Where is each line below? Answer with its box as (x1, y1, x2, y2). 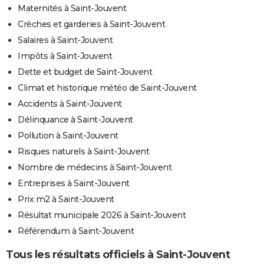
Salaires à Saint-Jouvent (18, 34, 113, 45)
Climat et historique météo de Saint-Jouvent (18, 82, 197, 93)
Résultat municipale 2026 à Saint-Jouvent (18, 209, 186, 220)
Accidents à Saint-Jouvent (18, 98, 122, 109)
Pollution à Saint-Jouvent (18, 130, 118, 141)
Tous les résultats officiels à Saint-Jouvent (6, 247, 230, 261)
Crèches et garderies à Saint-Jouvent (18, 18, 165, 29)
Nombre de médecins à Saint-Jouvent (18, 161, 171, 173)
